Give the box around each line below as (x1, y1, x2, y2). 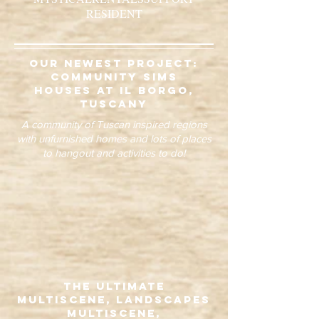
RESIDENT (85, 6, 142, 21)
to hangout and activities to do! (43, 147, 185, 159)
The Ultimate (63, 279, 165, 293)
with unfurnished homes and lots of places (16, 132, 211, 145)
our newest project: (29, 56, 199, 70)
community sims (50, 70, 178, 83)
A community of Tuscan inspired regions (21, 118, 207, 130)
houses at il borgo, (34, 83, 194, 97)
